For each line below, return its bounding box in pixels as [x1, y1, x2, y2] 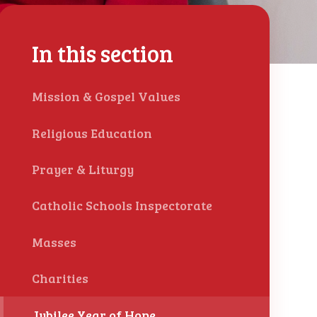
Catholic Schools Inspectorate [31, 197, 212, 214]
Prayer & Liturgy [31, 161, 134, 178]
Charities [31, 270, 88, 287]
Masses [31, 233, 76, 250]
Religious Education [31, 124, 152, 142]
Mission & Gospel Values [31, 88, 180, 105]
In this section [31, 38, 173, 69]
